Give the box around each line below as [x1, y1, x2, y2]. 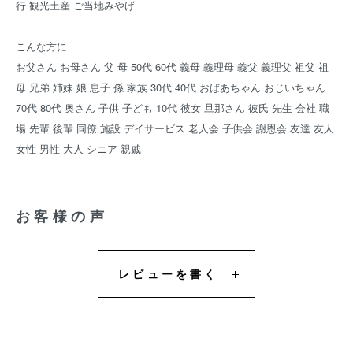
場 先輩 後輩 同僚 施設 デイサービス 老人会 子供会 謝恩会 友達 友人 [16, 121, 334, 136]
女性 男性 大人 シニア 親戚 [16, 141, 141, 156]
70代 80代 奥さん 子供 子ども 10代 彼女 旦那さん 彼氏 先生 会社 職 [16, 100, 329, 115]
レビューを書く [118, 266, 219, 281]
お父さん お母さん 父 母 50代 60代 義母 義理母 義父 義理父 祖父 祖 [16, 59, 329, 74]
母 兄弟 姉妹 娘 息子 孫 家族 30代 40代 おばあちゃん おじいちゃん [16, 80, 325, 95]
